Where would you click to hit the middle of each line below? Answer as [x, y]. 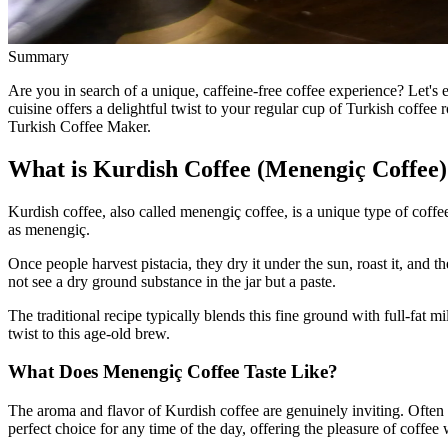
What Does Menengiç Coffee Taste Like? [173, 372]
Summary [38, 56]
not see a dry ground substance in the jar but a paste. [172, 281]
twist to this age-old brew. [89, 333]
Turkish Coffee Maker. [79, 126]
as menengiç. [49, 229]
